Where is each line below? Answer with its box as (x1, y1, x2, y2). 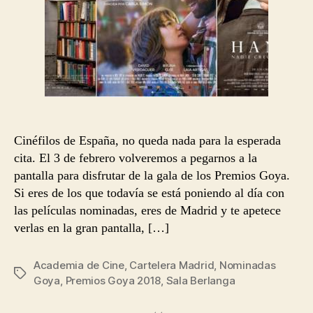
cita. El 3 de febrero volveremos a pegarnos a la (14, 151, 257, 165)
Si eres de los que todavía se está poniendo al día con (14, 186, 284, 200)
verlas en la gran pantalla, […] (14, 221, 169, 235)
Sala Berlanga (166, 274, 235, 287)
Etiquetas (13, 267, 61, 280)
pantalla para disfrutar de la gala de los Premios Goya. (14, 168, 290, 182)
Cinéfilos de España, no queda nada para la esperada (14, 133, 281, 147)
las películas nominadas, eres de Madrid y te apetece (14, 203, 281, 217)
